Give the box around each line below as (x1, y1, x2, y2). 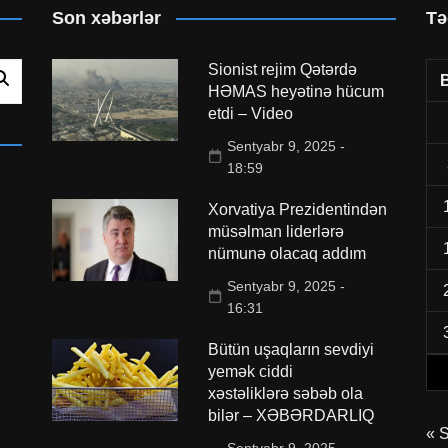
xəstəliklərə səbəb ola (207, 384, 363, 402)
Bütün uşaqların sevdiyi (207, 340, 374, 358)
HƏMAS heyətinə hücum (207, 82, 384, 100)
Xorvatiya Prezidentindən (207, 200, 387, 218)
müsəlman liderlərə (207, 222, 344, 240)
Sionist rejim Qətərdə (207, 60, 357, 78)
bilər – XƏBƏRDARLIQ (207, 406, 374, 424)
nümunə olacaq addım (207, 244, 366, 262)
